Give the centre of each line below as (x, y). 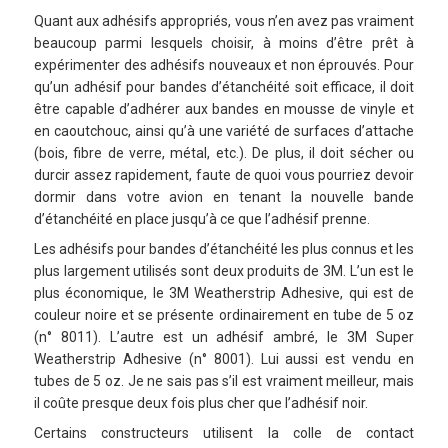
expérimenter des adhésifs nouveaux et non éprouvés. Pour (224, 65)
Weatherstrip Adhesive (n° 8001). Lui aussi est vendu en (224, 359)
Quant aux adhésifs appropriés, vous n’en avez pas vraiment (224, 21)
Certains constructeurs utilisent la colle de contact (224, 433)
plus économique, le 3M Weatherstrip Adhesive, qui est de (224, 293)
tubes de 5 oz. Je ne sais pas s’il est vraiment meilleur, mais (224, 381)
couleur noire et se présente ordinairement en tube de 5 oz (224, 315)
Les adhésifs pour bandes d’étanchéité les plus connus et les (224, 249)
